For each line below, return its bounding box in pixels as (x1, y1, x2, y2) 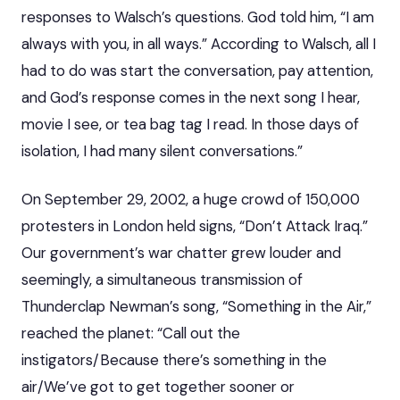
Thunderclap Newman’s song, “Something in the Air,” (21, 296, 371, 316)
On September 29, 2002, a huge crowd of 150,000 (21, 188, 360, 209)
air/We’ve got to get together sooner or (21, 376, 295, 396)
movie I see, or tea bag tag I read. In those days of (21, 113, 359, 134)
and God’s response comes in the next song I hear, (21, 87, 360, 107)
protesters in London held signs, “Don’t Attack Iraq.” (21, 215, 368, 236)
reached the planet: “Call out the (21, 322, 240, 343)
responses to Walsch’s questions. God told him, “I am (21, 6, 374, 27)
